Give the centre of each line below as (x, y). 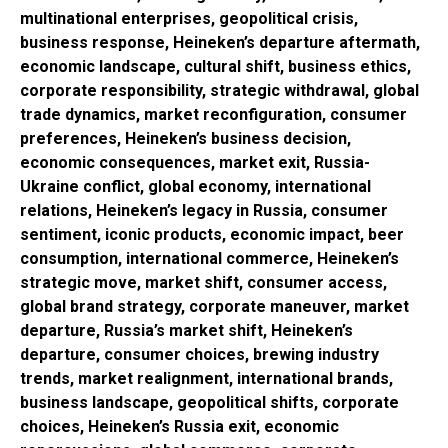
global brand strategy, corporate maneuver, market (214, 306)
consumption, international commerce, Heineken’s (209, 258)
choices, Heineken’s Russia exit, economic (179, 426)
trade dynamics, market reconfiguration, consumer (213, 114)
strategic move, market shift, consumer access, (203, 282)
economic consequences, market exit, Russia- (195, 162)
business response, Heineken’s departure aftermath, (220, 42)
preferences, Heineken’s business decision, (185, 138)
